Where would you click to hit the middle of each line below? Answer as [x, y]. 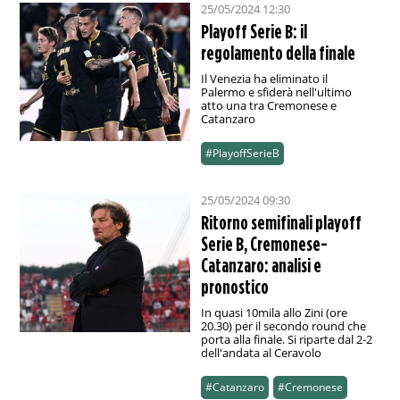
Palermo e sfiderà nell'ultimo [276, 92]
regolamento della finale [278, 53]
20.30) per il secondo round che [283, 326]
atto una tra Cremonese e [268, 106]
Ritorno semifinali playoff [281, 223]
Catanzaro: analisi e [261, 266]
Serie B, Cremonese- [264, 244]
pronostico [234, 287]
